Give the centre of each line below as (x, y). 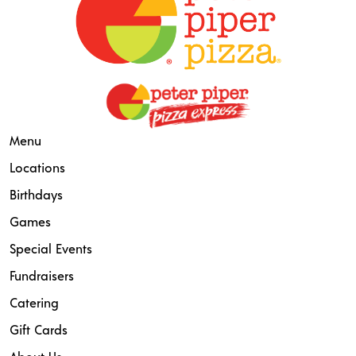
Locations (37, 168)
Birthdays (36, 195)
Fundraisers (42, 276)
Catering (34, 303)
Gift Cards (39, 330)
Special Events (51, 249)
